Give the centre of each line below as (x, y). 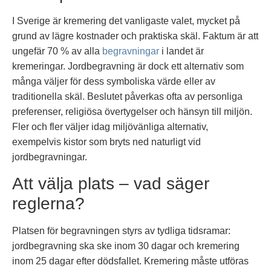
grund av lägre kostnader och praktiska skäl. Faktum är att (135, 36)
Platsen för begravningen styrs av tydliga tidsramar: (121, 230)
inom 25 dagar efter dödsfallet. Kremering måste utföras (130, 261)
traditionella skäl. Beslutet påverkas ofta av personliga (127, 97)
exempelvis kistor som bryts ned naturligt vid (106, 142)
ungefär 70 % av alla (57, 51)
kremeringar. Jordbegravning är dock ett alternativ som (128, 67)
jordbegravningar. (50, 157)
